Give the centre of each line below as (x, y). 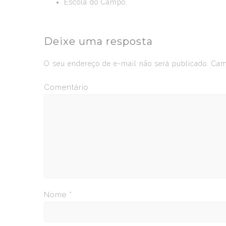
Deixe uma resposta (98, 41)
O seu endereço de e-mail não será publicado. (126, 64)
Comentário (66, 87)
